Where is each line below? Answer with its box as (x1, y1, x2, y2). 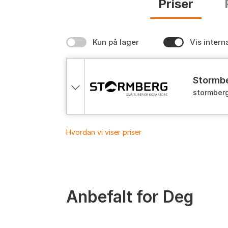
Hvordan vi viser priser (66, 127, 141, 136)
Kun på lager (93, 37, 139, 47)
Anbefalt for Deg (66, 186, 193, 207)
